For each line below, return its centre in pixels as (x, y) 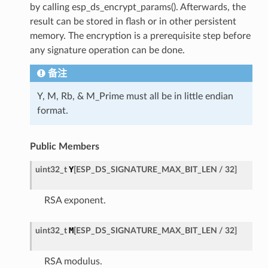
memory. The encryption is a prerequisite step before (140, 36)
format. (52, 110)
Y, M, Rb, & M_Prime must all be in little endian (135, 96)
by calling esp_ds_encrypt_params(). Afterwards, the (138, 7)
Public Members (64, 146)
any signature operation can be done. (107, 50)
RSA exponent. (75, 200)
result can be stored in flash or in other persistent (133, 21)
